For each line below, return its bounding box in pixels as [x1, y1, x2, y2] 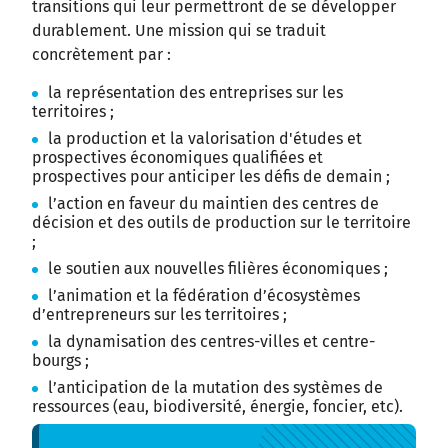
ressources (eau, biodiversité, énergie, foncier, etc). [32, 397, 403, 417]
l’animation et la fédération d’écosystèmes [48, 286, 360, 306]
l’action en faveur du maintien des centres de [48, 194, 379, 214]
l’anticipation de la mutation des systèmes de [48, 378, 383, 398]
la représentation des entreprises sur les [48, 83, 343, 103]
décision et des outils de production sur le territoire [32, 213, 411, 233]
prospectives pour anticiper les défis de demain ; [32, 167, 390, 187]
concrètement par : [32, 45, 171, 65]
